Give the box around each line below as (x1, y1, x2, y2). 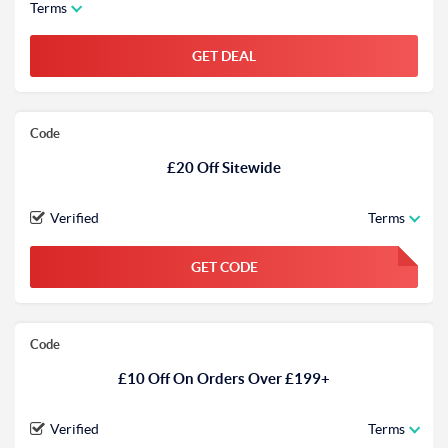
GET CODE (190, 259, 258, 275)
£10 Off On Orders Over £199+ (118, 370, 330, 387)
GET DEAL (192, 48, 256, 64)
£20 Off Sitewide (167, 159, 281, 176)
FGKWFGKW (292, 260, 402, 281)
